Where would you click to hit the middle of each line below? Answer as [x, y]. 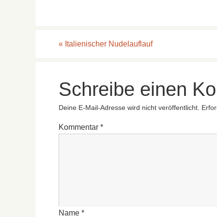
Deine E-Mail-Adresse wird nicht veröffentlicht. [129, 108]
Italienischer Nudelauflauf [108, 44]
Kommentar [79, 127]
